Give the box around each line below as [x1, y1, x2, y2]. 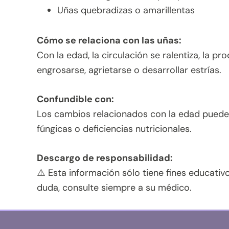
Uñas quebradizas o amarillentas [57, 4, 195, 16]
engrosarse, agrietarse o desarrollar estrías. [37, 63, 221, 76]
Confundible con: [37, 93, 114, 105]
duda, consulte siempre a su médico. [37, 181, 192, 194]
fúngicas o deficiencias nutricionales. [37, 122, 192, 135]
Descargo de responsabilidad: [37, 151, 173, 164]
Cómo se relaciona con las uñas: [37, 34, 181, 47]
